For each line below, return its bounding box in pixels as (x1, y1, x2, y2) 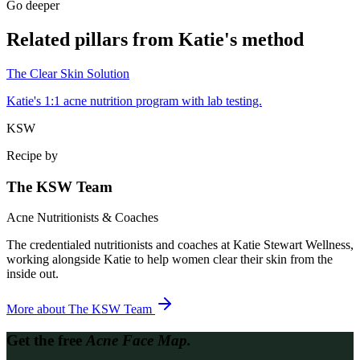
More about (6, 302, 68, 317)
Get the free (6, 332, 86, 350)
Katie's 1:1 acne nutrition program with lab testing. (6, 93, 262, 108)
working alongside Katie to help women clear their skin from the (6, 252, 333, 267)
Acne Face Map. (86, 332, 191, 350)
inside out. (6, 267, 59, 281)
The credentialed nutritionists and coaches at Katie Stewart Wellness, (6, 238, 354, 252)
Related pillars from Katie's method (6, 28, 304, 50)
